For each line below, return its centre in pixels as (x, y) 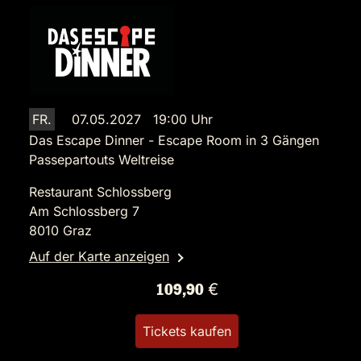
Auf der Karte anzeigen (99, 257)
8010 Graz (60, 231)
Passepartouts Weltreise (102, 160)
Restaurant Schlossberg (100, 192)
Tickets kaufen (187, 332)
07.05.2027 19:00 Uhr (142, 120)
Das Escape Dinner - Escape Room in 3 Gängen (174, 141)
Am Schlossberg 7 (84, 212)
